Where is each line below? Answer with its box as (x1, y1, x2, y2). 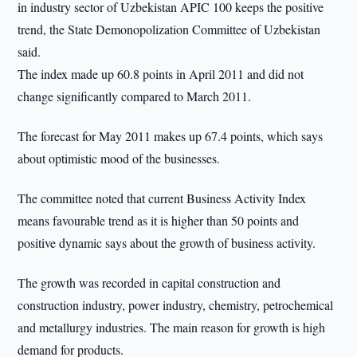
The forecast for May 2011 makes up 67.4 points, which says (18, 127, 324, 144)
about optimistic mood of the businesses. (18, 150, 221, 167)
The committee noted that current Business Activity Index (18, 190, 307, 206)
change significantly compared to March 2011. (18, 88, 252, 104)
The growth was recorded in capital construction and (18, 274, 281, 291)
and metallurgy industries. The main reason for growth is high (18, 319, 326, 335)
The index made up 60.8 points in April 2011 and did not (18, 65, 304, 82)
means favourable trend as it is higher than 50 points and (18, 212, 300, 229)
